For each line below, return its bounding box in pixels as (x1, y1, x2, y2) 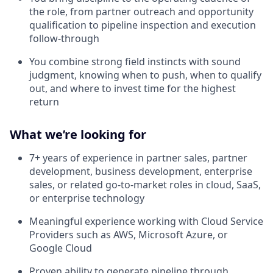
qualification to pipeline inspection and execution (29, 18, 256, 32)
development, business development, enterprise (29, 164, 252, 178)
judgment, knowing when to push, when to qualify (29, 68, 261, 82)
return (29, 94, 59, 108)
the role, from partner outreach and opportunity (29, 4, 253, 18)
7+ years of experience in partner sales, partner (29, 151, 247, 165)
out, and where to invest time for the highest (29, 81, 236, 95)
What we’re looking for (10, 126, 146, 143)
